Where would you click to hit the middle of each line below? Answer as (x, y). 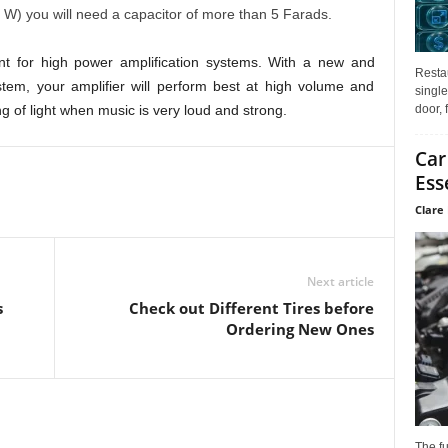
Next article (340, 281)
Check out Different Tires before (251, 308)
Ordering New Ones (299, 329)
